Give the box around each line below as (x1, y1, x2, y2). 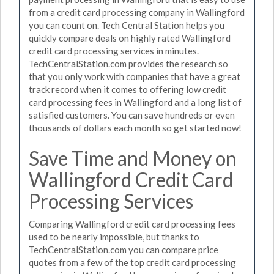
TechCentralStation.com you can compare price (29, 244, 218, 255)
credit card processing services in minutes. (29, 45, 199, 56)
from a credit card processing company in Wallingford (29, 6, 245, 18)
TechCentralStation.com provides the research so (29, 57, 228, 69)
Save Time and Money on (29, 146, 237, 170)
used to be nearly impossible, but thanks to (29, 231, 199, 242)
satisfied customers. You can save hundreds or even (29, 109, 235, 120)
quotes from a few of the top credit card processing (29, 257, 236, 268)
